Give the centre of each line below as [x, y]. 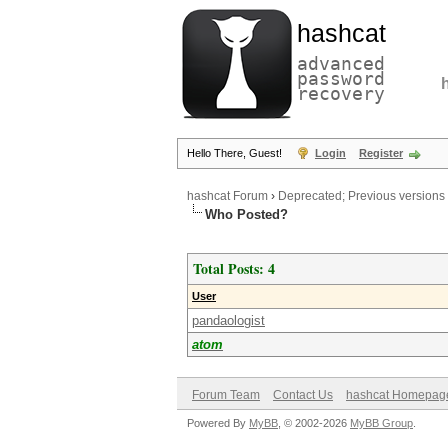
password [341, 78]
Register [381, 153]
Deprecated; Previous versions [361, 196]
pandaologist [228, 320]
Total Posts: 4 [234, 268]
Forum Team [226, 395]
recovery [341, 93]
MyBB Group [381, 423]
